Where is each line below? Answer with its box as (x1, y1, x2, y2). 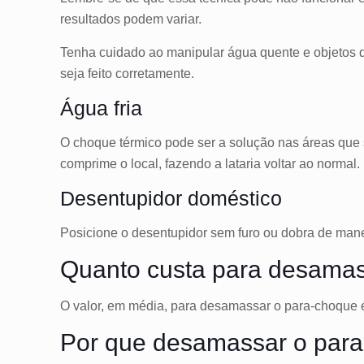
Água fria (60, 97, 149, 119)
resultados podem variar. (60, 12, 202, 26)
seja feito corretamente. (60, 67, 195, 80)
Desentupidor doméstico (60, 187, 288, 210)
